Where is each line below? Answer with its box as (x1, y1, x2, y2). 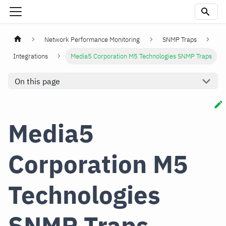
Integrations (13, 52, 48, 61)
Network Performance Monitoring (44, 35, 140, 44)
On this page (14, 76, 60, 86)
